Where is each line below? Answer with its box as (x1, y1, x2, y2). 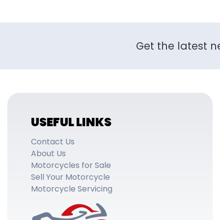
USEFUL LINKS (31, 114, 111, 130)
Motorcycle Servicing (31, 183, 112, 194)
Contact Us (31, 136, 75, 147)
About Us (31, 148, 66, 159)
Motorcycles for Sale (31, 160, 111, 171)
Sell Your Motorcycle (31, 171, 110, 183)
